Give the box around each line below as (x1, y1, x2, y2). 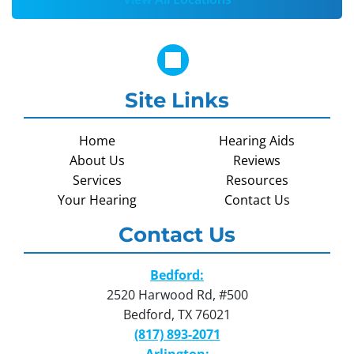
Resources (225, 171, 288, 190)
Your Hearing (58, 191, 137, 209)
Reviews (233, 152, 281, 170)
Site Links (125, 88, 229, 114)
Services (73, 171, 122, 190)
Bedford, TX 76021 (123, 305, 231, 323)
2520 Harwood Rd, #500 (106, 285, 248, 303)
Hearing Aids (219, 132, 295, 150)
